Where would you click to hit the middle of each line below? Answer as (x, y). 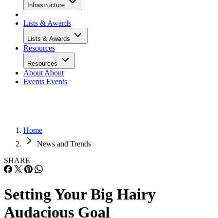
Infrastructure (47, 5)
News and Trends (64, 144)
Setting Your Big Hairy (80, 194)
